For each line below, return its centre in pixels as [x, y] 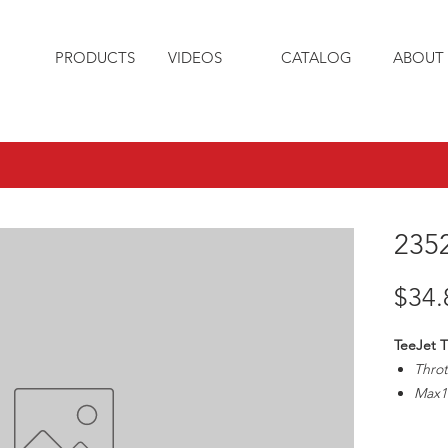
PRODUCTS [95, 57]
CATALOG [316, 57]
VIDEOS [195, 57]
